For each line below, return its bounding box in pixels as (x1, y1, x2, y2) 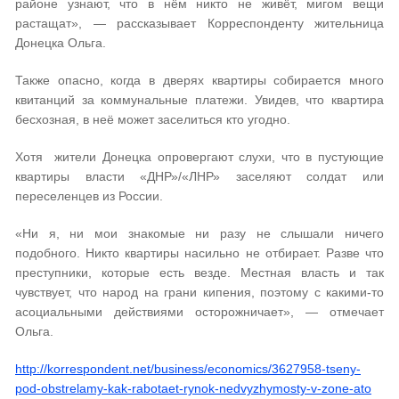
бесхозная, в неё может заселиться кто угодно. (15, 112, 290, 126)
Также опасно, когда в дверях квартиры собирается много (15, 73, 384, 87)
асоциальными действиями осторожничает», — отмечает (15, 305, 384, 319)
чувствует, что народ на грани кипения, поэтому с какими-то (15, 285, 384, 299)
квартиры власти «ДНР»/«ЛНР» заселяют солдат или (15, 169, 384, 183)
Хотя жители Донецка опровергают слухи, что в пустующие (15, 150, 384, 164)
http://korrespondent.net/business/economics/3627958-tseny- (15, 362, 361, 376)
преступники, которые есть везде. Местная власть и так (15, 265, 384, 280)
